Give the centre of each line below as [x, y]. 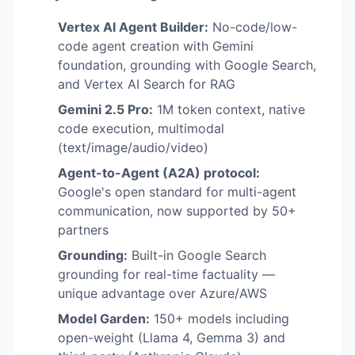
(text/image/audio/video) [133, 147]
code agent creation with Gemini [156, 46]
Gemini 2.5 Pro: [105, 109]
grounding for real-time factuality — [166, 274]
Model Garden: [104, 318]
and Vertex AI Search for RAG [147, 84]
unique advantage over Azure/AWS [162, 293]
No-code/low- [253, 27]
